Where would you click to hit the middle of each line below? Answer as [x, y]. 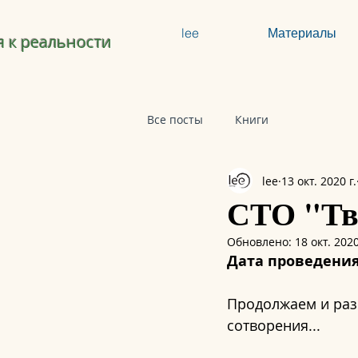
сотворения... [274, 325]
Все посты [175, 119]
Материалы [302, 33]
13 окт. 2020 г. [319, 181]
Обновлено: [261, 242]
